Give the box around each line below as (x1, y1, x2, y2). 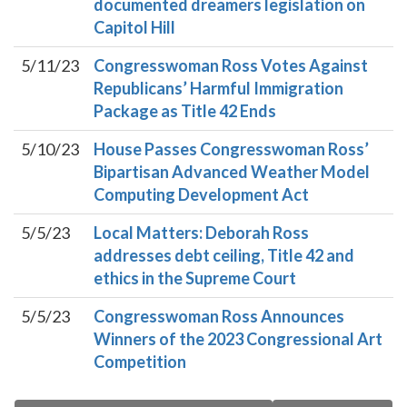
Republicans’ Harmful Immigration (94, 78, 343, 98)
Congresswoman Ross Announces (94, 306, 344, 326)
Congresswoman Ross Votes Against (94, 55, 368, 75)
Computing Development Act (94, 184, 309, 204)
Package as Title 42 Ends (94, 101, 276, 121)
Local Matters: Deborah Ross (94, 223, 309, 243)
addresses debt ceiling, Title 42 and (94, 245, 354, 265)
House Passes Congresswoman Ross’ (94, 139, 369, 159)
